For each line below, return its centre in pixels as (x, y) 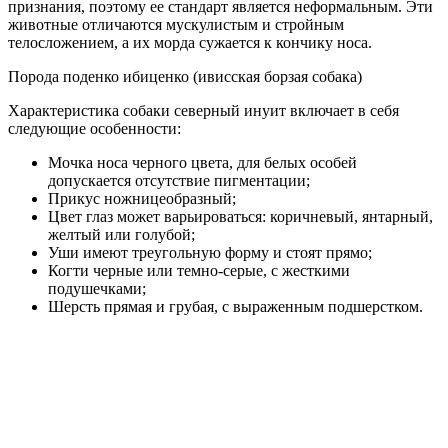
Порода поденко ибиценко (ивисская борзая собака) (185, 77)
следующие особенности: (94, 129)
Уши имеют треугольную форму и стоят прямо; (210, 253)
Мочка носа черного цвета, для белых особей (202, 163)
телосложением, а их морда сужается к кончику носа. (190, 43)
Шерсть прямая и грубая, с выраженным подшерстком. (235, 307)
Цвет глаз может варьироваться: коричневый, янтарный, (240, 217)
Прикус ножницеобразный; (142, 199)
